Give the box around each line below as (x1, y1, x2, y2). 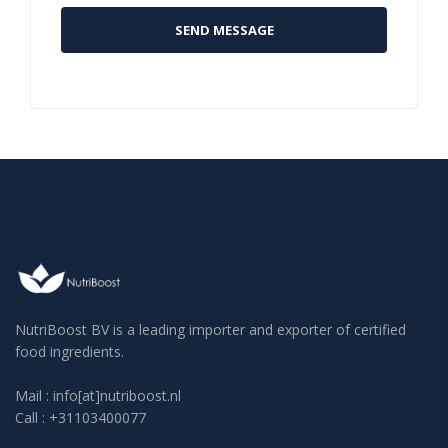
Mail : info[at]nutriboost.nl (15, 386, 181, 405)
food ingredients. (15, 342, 124, 361)
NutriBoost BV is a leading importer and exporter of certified (15, 320, 406, 339)
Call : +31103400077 (15, 408, 146, 427)
